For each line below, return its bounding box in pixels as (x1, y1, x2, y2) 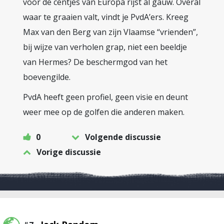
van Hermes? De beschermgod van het (23, 56, 167, 67)
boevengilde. (23, 71, 70, 82)
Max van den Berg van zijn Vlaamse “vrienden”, (23, 26, 198, 37)
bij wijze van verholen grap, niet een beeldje (23, 41, 187, 52)
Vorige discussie (36, 146, 101, 157)
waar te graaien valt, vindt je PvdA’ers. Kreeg (23, 11, 188, 22)
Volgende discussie (85, 131, 161, 142)
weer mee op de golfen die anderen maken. (23, 106, 184, 117)
